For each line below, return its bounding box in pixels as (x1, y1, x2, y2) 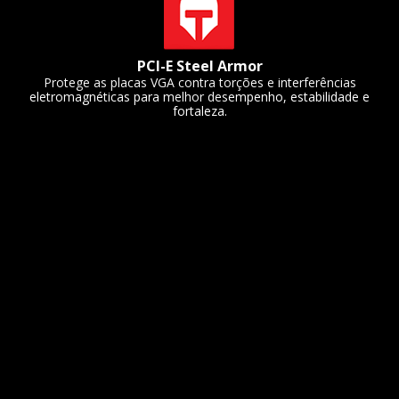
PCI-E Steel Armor (136, 55, 263, 76)
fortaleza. (172, 102, 227, 119)
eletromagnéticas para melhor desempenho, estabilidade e (29, 87, 370, 105)
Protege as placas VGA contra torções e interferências (43, 73, 356, 91)
